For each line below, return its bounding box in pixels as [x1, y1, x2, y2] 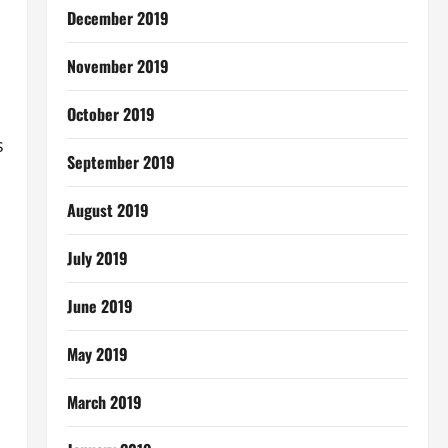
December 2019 [66, 6, 169, 30]
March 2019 [66, 390, 142, 414]
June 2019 [66, 294, 133, 318]
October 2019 [66, 102, 155, 126]
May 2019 [66, 342, 128, 366]
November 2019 [66, 54, 169, 78]
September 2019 [66, 150, 175, 174]
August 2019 [66, 198, 149, 222]
